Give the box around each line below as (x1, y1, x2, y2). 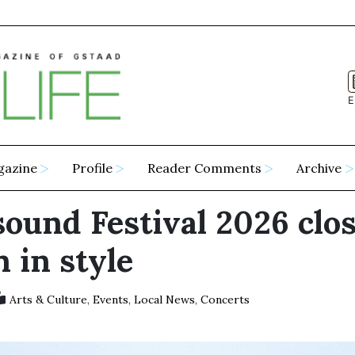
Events (92, 292, 128, 307)
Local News (133, 292, 195, 307)
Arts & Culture (9, 292, 87, 307)
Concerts (200, 292, 250, 307)
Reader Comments (147, 160, 262, 177)
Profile (72, 160, 113, 177)
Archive (296, 160, 342, 177)
